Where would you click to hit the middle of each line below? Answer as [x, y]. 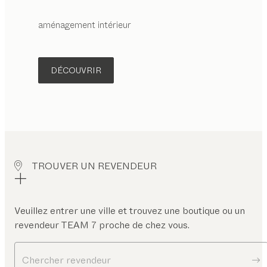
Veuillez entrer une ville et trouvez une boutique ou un [130, 211]
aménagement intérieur [85, 25]
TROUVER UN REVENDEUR [94, 166]
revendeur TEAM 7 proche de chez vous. [102, 225]
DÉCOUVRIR [76, 71]
